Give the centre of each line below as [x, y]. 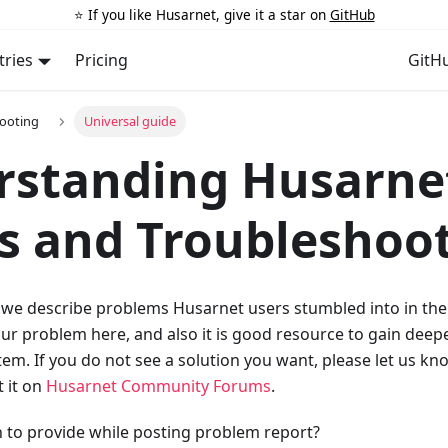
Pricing [101, 60]
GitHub [352, 14]
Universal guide [129, 121]
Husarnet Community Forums [158, 386]
